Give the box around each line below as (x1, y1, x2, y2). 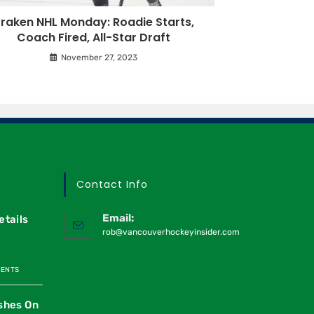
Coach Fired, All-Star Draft (17, 29, 170, 46)
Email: (102, 212, 134, 225)
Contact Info (76, 177, 148, 192)
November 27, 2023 (61, 53, 137, 63)
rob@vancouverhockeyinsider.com (102, 227, 240, 238)
